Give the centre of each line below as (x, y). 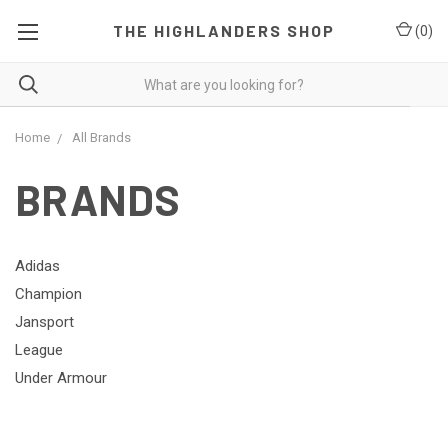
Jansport (44, 322)
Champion (48, 294)
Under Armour (61, 378)
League (39, 350)
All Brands (101, 137)
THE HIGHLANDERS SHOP (223, 30)
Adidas (37, 266)
